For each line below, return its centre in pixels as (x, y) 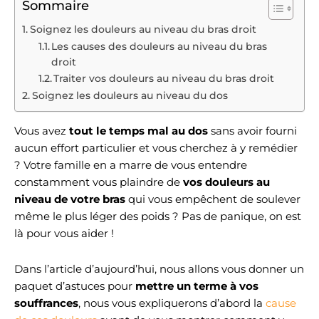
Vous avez (40, 131)
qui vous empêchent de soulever (213, 199)
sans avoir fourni (252, 131)
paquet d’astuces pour (73, 286)
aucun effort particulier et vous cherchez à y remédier (156, 148)
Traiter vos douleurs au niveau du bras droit (164, 78)
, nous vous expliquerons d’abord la (172, 303)
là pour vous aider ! (64, 233)
